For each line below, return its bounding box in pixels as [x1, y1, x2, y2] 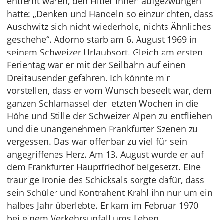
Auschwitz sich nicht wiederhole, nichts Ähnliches [7, 21, 211, 33]
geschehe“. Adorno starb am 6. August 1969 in [7, 33, 197, 46]
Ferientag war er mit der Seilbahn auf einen [7, 59, 186, 71]
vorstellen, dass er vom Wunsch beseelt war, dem [7, 84, 212, 97]
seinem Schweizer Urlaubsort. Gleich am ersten [7, 46, 203, 58]
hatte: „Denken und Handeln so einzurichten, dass [7, 8, 213, 20]
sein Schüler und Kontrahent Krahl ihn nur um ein [7, 187, 213, 199]
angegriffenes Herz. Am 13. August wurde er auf [7, 148, 204, 161]
